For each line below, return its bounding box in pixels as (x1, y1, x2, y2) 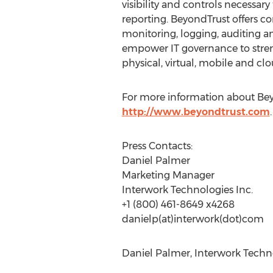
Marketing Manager (121, 169, 214, 181)
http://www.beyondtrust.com (121, 106, 270, 118)
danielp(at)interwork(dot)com (121, 213, 264, 225)
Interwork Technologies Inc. (121, 184, 253, 196)
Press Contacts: (121, 140, 193, 152)
